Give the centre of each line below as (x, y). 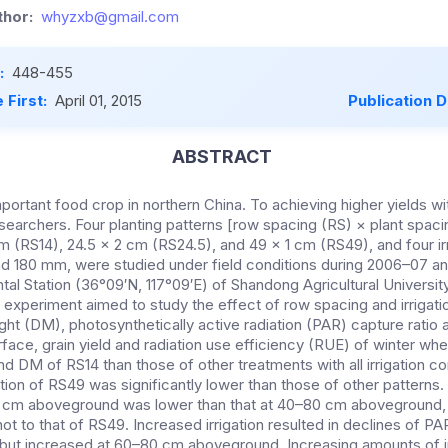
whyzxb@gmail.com (110, 17)
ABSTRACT (221, 157)
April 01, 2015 (98, 101)
